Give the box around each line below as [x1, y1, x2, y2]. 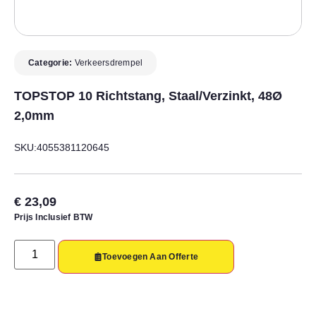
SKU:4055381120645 [14, 141, 109, 153]
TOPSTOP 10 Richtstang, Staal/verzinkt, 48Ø [14, 88, 282, 103]
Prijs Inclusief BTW [14, 212, 93, 222]
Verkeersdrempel [74, 57, 143, 68]
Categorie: [28, 57, 75, 68]
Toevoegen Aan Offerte [102, 251, 199, 262]
